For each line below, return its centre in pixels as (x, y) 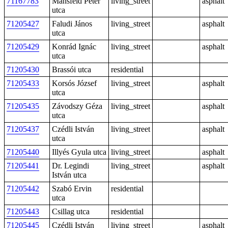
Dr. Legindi (70, 166)
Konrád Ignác (74, 47)
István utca (69, 175)
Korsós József (74, 83)
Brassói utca (72, 69)
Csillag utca (71, 211)
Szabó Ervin (72, 189)
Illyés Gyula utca (79, 152)
